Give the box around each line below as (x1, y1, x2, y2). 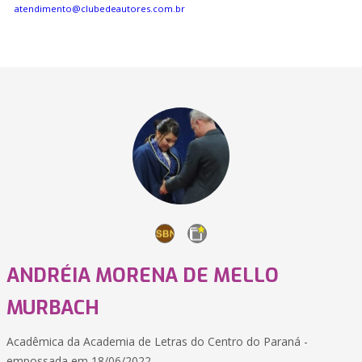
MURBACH (6, 295, 99, 321)
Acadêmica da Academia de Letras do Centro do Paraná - (6, 334, 308, 349)
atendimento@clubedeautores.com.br (15, 2, 185, 15)
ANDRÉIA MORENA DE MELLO (6, 263, 279, 288)
